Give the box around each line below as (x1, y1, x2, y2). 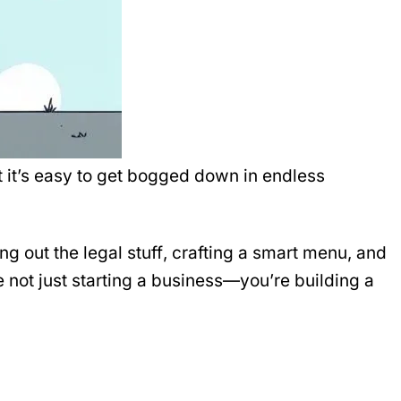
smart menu (252, 242, 347, 263)
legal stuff (83, 242, 163, 263)
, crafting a (163, 242, 252, 263)
